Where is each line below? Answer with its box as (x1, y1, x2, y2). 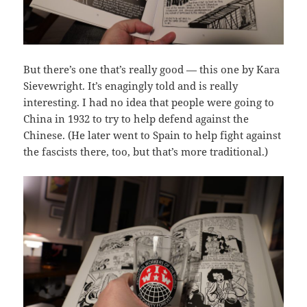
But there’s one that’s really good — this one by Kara (23, 62, 280, 77)
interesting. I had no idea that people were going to (23, 95, 275, 110)
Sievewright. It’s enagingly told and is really (23, 79, 238, 93)
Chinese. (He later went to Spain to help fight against (23, 128, 282, 143)
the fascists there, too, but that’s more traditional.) (23, 145, 269, 159)
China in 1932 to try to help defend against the (23, 112, 249, 126)
